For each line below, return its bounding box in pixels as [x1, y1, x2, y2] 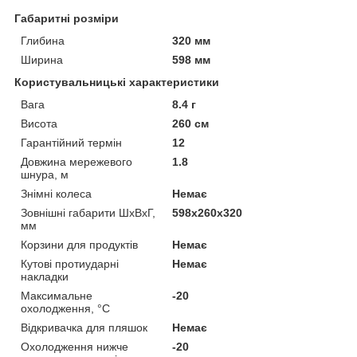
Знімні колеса [21, 186, 92, 200]
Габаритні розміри [14, 11, 119, 25]
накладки [21, 269, 69, 283]
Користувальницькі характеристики [14, 75, 219, 88]
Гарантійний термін [21, 135, 122, 149]
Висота [21, 116, 57, 130]
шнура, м [21, 167, 69, 181]
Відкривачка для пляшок [21, 320, 147, 334]
